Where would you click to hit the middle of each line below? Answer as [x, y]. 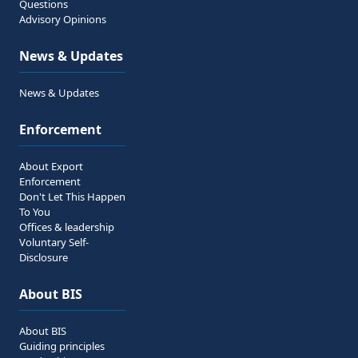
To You [35, 212]
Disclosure [44, 257]
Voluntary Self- [54, 242]
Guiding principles [62, 346]
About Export [51, 166]
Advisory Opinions [63, 19]
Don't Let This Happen [72, 197]
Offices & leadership [67, 227]
